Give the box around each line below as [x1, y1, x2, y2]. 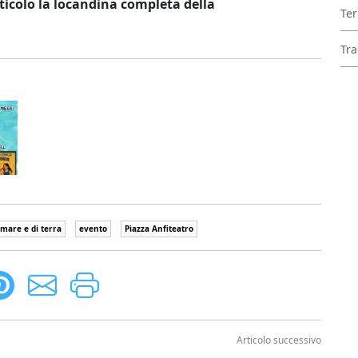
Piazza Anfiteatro [125, 223, 193, 235]
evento [79, 223, 107, 235]
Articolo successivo [237, 333, 321, 348]
